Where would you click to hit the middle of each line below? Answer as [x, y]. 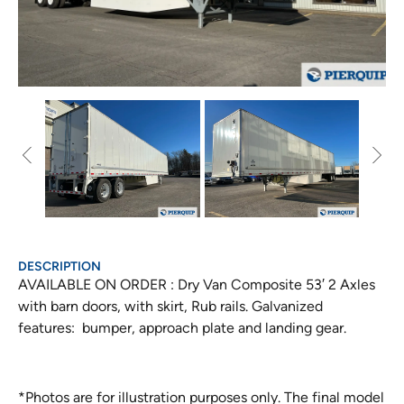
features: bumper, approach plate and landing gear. [182, 328]
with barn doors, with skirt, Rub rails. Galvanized [170, 306]
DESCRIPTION [60, 266]
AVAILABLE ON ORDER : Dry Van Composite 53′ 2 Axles [197, 285]
